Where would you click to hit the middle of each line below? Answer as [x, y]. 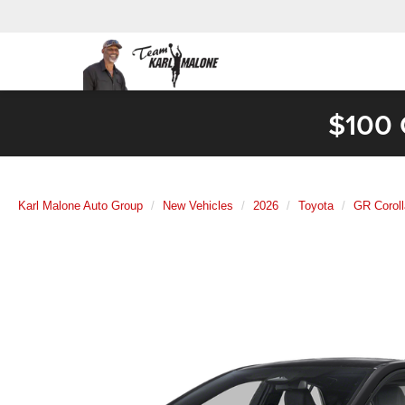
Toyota [316, 205]
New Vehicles [198, 205]
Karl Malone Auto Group [80, 205]
